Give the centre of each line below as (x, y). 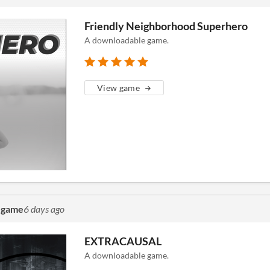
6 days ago (44, 209)
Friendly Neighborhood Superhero (166, 26)
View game (119, 88)
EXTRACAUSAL (123, 241)
